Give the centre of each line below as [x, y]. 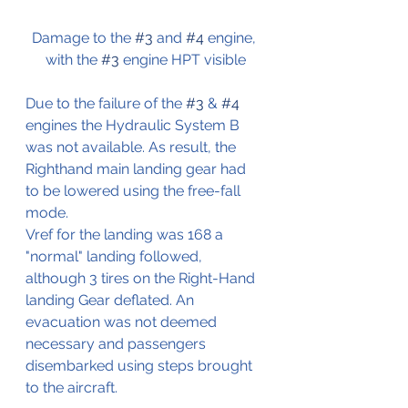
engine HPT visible [183, 60]
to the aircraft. [71, 388]
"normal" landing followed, [116, 257]
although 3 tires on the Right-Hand [142, 279]
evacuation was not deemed [123, 322]
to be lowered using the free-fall [135, 191]
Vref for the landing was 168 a [126, 235]
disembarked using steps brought [141, 366]
